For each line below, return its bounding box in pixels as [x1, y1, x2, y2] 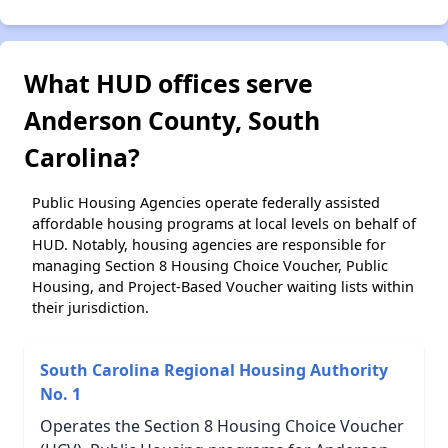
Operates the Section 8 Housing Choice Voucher [40, 414, 404, 437]
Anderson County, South [24, 102, 320, 137]
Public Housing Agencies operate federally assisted [32, 192, 380, 212]
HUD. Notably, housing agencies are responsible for [32, 234, 386, 254]
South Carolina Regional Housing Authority [40, 358, 388, 381]
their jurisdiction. [32, 297, 149, 317]
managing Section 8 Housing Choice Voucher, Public [32, 255, 388, 275]
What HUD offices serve [24, 65, 313, 100]
